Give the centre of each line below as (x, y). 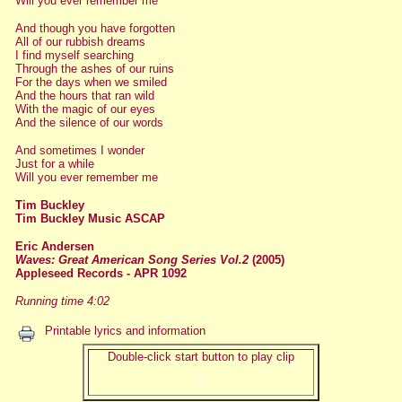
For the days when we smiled (91, 82)
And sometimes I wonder (79, 150)
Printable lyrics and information (125, 331)
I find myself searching (74, 55)
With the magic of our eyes (85, 109)
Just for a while (54, 164)
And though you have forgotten (95, 28)
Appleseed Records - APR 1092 (100, 273)
